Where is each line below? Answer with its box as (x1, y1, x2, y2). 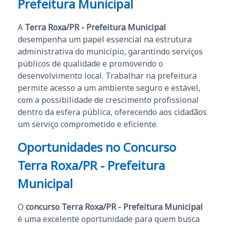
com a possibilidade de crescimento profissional (18, 94, 199, 105)
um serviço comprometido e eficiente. (18, 118, 158, 130)
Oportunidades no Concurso (18, 138, 176, 155)
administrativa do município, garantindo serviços (18, 45, 203, 57)
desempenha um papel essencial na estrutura (18, 33, 192, 45)
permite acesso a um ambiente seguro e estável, (18, 82, 200, 93)
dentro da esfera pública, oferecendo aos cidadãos (18, 106, 207, 118)
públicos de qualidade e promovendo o (18, 58, 163, 69)
